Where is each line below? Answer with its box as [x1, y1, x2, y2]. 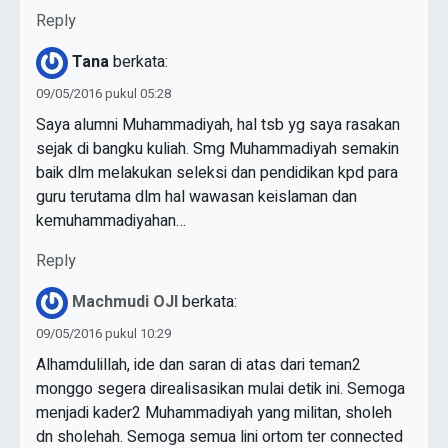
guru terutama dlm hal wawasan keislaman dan [36, 185, 357, 210]
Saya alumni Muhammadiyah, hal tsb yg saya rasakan [36, 113, 400, 138]
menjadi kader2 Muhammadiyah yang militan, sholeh [36, 401, 392, 426]
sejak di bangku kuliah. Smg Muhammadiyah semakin [36, 137, 399, 162]
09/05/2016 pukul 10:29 [36, 324, 171, 344]
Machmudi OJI [72, 290, 178, 315]
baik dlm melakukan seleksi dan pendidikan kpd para [36, 161, 398, 186]
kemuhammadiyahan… [36, 209, 186, 234]
